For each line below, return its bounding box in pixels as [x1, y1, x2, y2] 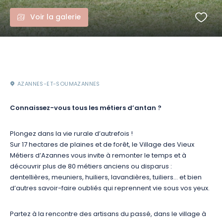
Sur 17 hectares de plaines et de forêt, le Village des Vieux [10, 140, 194, 150]
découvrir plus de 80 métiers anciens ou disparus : [10, 162, 172, 172]
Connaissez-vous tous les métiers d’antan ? [10, 103, 162, 114]
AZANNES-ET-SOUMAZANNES [17, 80, 100, 89]
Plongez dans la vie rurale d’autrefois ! [10, 129, 133, 139]
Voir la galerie [30, 12, 81, 23]
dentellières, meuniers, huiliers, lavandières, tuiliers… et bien [10, 172, 202, 183]
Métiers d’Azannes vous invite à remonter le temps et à [10, 151, 186, 161]
